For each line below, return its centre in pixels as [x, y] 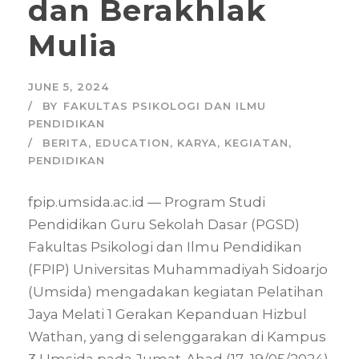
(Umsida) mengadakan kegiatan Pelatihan [176, 292]
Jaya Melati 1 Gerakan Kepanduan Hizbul [167, 315]
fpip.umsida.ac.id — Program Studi [147, 202]
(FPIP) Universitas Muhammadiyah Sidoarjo [178, 270]
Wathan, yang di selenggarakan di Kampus [177, 337]
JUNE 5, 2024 [69, 87]
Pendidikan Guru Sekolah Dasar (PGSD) [164, 225]
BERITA [65, 143]
